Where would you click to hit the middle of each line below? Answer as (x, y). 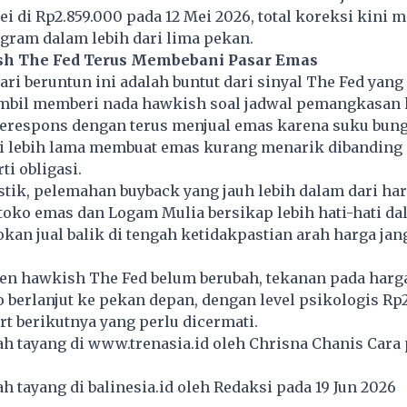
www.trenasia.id (148, 343)
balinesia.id (130, 387)
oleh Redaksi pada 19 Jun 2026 (288, 387)
